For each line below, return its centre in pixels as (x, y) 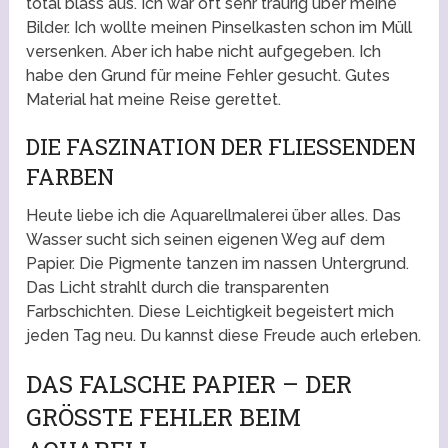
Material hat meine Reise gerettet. (154, 100)
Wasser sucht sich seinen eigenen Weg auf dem (206, 240)
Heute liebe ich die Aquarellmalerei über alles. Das (214, 216)
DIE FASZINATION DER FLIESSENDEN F (221, 147)
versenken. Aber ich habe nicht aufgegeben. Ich (204, 52)
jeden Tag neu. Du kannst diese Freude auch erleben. (224, 336)
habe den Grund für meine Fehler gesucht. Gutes (208, 76)
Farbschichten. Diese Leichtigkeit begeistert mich (210, 312)
